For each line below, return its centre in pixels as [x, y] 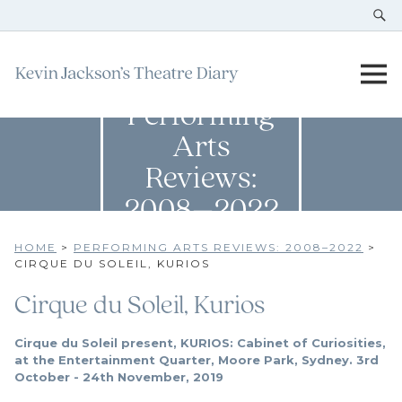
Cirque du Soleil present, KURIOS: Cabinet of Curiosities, [200, 343]
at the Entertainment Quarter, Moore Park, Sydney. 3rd [197, 360]
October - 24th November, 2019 [119, 377]
